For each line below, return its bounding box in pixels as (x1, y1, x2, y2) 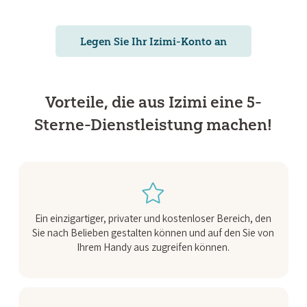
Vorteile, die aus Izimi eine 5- (45, 92, 262, 112)
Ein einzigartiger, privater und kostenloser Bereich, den (35, 211, 272, 225)
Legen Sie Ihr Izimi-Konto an (79, 34, 227, 48)
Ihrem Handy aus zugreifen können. (77, 240, 230, 254)
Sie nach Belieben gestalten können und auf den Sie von (32, 225, 275, 240)
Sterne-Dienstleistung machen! (34, 114, 273, 134)
